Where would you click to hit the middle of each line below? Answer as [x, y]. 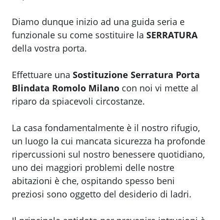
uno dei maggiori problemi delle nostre [93, 168]
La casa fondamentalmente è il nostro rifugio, [106, 128]
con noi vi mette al [159, 88]
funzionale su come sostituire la [79, 35]
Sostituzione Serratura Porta [136, 75]
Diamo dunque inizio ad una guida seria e [98, 22]
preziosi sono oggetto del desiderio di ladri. [102, 194]
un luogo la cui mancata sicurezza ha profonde [109, 141]
